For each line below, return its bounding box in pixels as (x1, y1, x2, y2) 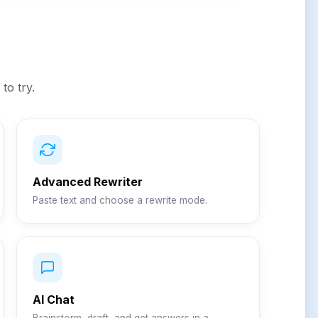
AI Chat (33, 292, 75, 307)
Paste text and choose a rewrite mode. (33, 194, 208, 206)
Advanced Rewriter (33, 175, 143, 189)
